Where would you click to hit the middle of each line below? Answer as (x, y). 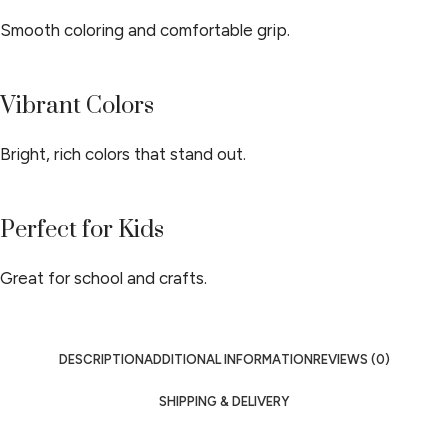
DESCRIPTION (101, 359)
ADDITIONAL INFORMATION (228, 359)
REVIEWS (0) (351, 359)
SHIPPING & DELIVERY (224, 401)
